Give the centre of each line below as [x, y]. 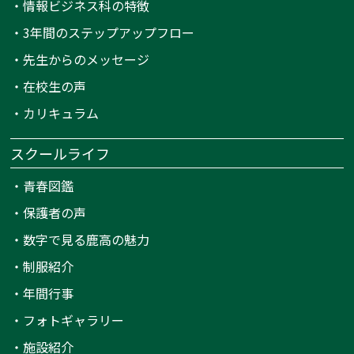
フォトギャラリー [74, 320]
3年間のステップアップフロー [109, 33]
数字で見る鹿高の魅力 [87, 240]
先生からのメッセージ [87, 60]
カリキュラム [61, 113]
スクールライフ [60, 154]
